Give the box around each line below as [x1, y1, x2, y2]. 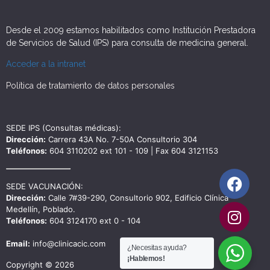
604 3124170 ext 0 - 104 [47, 215, 140, 225]
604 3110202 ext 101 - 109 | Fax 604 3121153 [47, 145, 218, 155]
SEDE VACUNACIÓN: [6, 181, 83, 191]
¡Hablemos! [127, 254, 165, 263]
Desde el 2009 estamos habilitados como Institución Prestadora [6, 25, 256, 35]
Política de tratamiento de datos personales [6, 80, 175, 90]
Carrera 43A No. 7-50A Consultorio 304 [46, 134, 197, 144]
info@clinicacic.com [30, 238, 105, 248]
